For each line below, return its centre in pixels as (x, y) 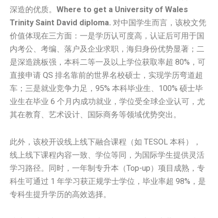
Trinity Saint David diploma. (60, 23)
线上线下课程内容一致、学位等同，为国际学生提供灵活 (107, 155)
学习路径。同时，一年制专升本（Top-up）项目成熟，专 (107, 168)
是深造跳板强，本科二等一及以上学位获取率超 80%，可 (108, 62)
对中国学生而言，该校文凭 (159, 23)
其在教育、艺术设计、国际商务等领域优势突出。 (95, 115)
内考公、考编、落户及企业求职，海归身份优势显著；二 (107, 49)
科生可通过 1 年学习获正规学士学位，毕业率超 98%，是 (108, 182)
